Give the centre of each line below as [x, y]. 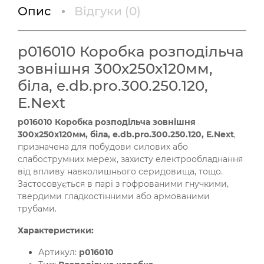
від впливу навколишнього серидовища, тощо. [120, 171]
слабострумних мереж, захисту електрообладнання [130, 159]
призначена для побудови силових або [103, 146]
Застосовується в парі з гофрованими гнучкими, [123, 184]
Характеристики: [56, 230]
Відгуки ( [102, 11]
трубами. [37, 208]
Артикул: [59, 252]
